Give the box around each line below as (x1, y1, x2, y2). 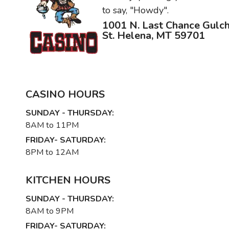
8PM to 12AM (26, 146, 79, 158)
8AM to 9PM (26, 205, 74, 217)
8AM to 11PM (26, 119, 79, 131)
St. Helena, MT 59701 (102, 29, 205, 43)
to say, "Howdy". (102, 4, 169, 17)
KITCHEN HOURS (26, 173, 110, 187)
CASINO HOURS (26, 87, 105, 101)
